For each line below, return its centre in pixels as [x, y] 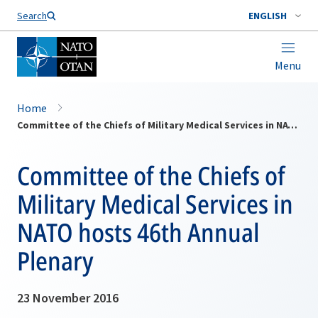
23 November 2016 [68, 298]
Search [32, 16]
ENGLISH [268, 16]
